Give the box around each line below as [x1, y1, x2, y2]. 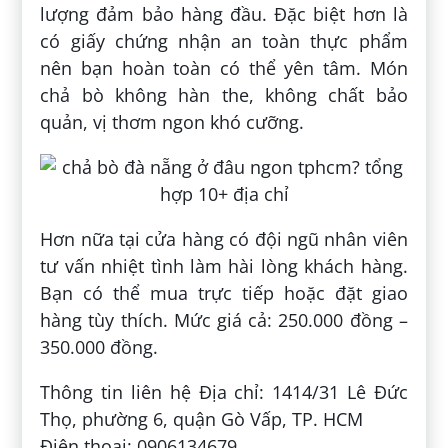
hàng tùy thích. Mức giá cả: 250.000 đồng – [40, 308, 408, 333]
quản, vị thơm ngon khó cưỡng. [40, 110, 305, 135]
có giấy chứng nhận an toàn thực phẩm [40, 29, 408, 54]
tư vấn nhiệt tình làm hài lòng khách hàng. [40, 254, 408, 279]
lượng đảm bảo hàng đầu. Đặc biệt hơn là [40, 2, 408, 27]
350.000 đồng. [40, 335, 159, 360]
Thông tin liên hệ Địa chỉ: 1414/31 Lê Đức [40, 380, 408, 405]
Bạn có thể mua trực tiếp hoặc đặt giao [40, 281, 408, 306]
